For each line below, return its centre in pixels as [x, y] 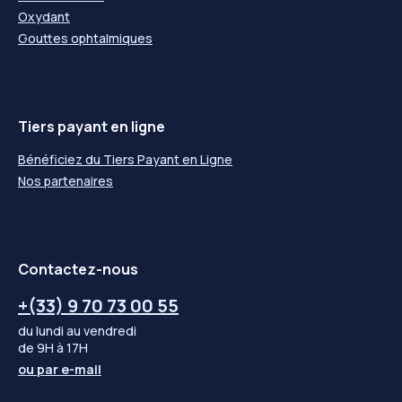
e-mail [81, 369]
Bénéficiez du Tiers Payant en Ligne [125, 159]
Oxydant [44, 16]
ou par [39, 369]
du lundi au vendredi [77, 330]
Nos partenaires [66, 180]
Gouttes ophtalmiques [85, 38]
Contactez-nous [78, 269]
